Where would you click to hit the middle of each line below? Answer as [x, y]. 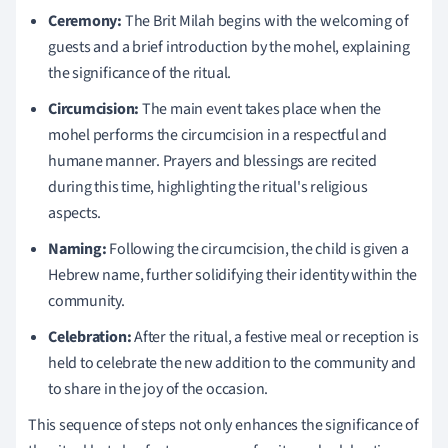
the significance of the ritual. [140, 72]
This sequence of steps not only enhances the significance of [223, 424]
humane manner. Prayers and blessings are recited [212, 160]
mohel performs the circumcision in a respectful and [217, 134]
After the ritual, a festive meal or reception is [275, 336]
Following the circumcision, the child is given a [257, 248]
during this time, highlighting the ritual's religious [208, 186]
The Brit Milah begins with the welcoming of [265, 20]
